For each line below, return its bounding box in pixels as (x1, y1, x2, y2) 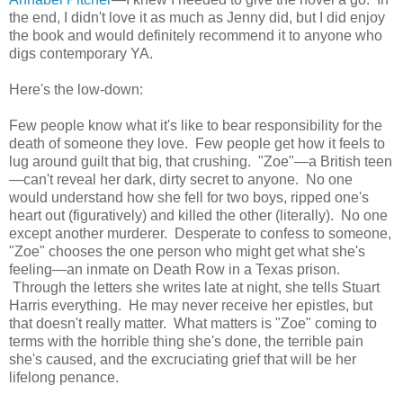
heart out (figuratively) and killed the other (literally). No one (9, 207, 388, 223)
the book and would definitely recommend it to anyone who (9, 27, 382, 43)
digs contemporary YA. (9, 45, 153, 61)
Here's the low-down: (9, 81, 143, 97)
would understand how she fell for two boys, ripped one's (9, 189, 369, 205)
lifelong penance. (9, 369, 126, 385)
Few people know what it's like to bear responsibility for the (9, 117, 382, 133)
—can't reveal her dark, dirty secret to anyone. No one (9, 171, 353, 187)
